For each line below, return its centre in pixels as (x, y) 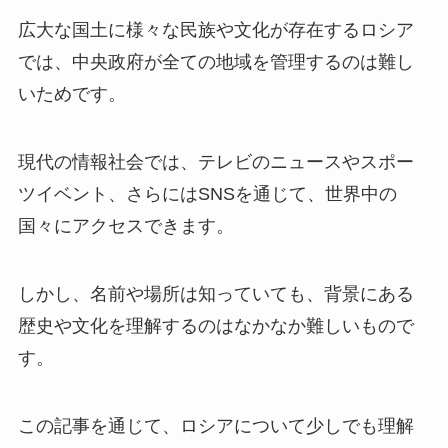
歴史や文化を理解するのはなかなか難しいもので (215, 325)
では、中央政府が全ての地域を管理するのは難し (215, 62)
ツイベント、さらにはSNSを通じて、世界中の (207, 193)
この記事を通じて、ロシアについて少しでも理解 (215, 425)
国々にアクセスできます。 (125, 225)
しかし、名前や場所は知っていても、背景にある (215, 293)
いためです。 (71, 94)
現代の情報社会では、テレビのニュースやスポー (215, 161)
